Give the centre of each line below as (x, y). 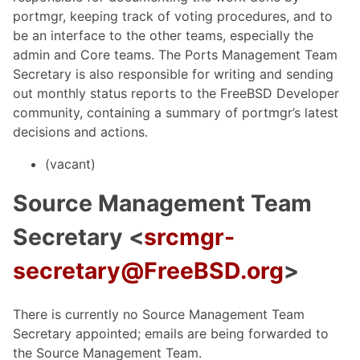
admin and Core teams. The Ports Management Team (175, 55)
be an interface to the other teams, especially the (163, 36)
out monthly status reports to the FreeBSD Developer (176, 94)
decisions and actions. (80, 132)
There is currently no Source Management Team (159, 315)
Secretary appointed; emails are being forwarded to (171, 334)
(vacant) (70, 164)
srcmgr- (189, 237)
